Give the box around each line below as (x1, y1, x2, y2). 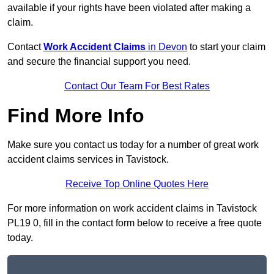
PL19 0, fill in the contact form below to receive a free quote (7, 218, 262, 229)
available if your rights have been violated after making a (7, 2, 251, 13)
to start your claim (187, 42, 265, 53)
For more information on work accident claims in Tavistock (7, 203, 257, 214)
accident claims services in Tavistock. (7, 154, 169, 165)
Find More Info (7, 105, 144, 127)
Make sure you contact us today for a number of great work (7, 139, 259, 150)
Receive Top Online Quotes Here (65, 179, 209, 190)
